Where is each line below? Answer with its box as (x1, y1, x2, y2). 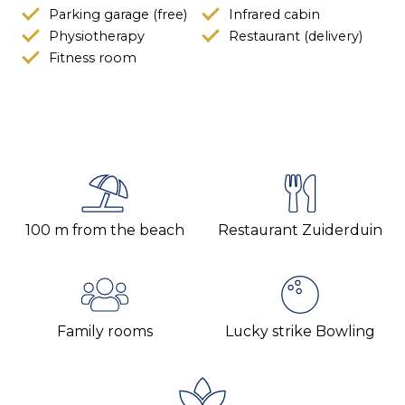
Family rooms (57, 322, 153, 340)
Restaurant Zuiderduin (218, 221, 382, 239)
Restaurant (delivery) (228, 28, 363, 45)
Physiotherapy (49, 28, 145, 45)
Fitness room (49, 50, 137, 67)
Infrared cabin (228, 6, 320, 24)
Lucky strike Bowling (225, 322, 375, 340)
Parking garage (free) (49, 6, 187, 24)
